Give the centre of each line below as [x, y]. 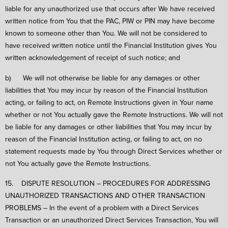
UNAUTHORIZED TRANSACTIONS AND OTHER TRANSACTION [105, 196]
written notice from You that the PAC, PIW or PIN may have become [110, 21]
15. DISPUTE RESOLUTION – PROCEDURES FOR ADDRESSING [108, 183]
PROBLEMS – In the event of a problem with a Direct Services [102, 208]
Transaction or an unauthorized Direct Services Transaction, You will [112, 220]
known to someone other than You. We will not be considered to [106, 33]
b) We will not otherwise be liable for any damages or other [103, 78]
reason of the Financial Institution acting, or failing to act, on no [104, 139]
